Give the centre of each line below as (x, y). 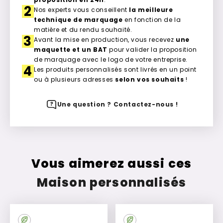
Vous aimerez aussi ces (111, 163)
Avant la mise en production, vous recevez (105, 39)
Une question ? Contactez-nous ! (117, 104)
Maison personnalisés (111, 182)
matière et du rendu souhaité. (83, 29)
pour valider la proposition (152, 49)
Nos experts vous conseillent (82, 9)
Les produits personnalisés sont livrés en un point (115, 69)
